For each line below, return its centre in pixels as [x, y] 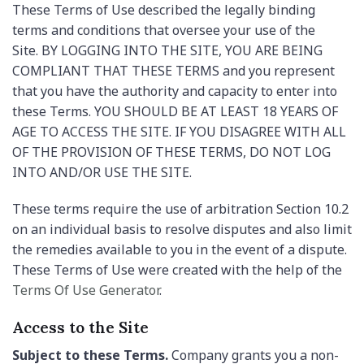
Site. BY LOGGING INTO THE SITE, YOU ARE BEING [167, 50]
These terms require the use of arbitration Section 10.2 [180, 209]
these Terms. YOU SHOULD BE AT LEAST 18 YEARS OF [175, 111]
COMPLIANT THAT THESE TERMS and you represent [173, 70]
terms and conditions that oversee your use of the [164, 30]
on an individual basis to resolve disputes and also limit [182, 230]
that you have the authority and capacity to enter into [175, 91]
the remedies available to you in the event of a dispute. [180, 250]
